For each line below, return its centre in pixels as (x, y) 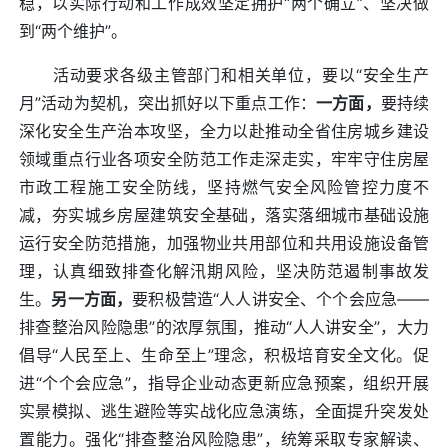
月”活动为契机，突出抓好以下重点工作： (168, 102)
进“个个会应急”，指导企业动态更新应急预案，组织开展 (224, 382)
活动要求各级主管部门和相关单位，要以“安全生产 (224, 74)
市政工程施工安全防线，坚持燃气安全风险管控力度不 (224, 186)
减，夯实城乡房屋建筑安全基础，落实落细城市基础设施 (224, 214)
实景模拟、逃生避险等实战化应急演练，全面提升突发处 (224, 410)
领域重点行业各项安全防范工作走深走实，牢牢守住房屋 (224, 158)
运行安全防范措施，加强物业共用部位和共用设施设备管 (224, 242)
